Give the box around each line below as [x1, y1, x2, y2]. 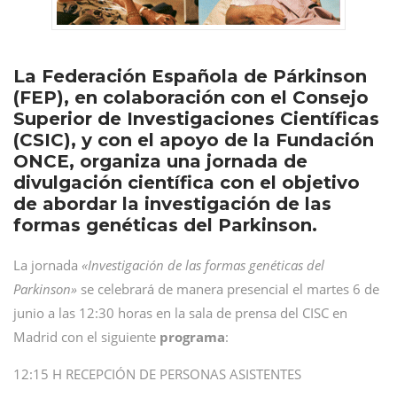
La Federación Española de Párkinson [13, 66, 367, 87]
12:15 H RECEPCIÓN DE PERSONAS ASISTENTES [13, 365, 301, 383]
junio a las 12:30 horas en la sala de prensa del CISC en [13, 304, 347, 322]
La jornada [13, 256, 82, 274]
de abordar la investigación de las [13, 193, 331, 214]
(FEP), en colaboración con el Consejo [13, 87, 369, 108]
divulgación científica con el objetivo [13, 172, 360, 193]
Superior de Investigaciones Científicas [13, 108, 379, 129]
